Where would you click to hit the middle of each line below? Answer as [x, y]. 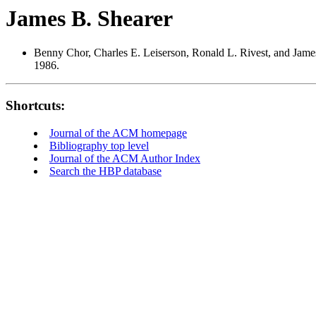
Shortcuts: [35, 106]
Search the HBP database [105, 171]
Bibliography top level [99, 145]
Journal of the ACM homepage [118, 133]
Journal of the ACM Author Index [125, 158]
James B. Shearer [89, 18]
